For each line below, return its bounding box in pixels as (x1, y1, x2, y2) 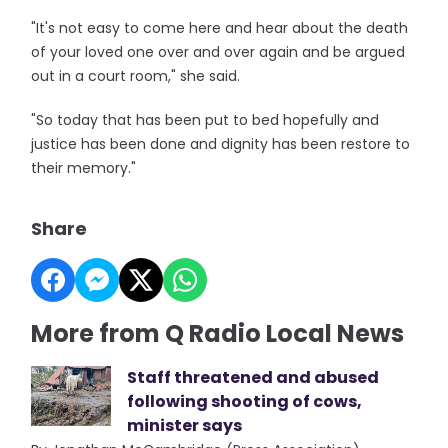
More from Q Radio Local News (31, 317, 405, 350)
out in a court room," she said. (31, 66, 241, 86)
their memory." (31, 158, 137, 178)
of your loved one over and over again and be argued (31, 42, 406, 62)
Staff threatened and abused (127, 366, 380, 389)
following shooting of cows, (127, 390, 363, 413)
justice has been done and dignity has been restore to (31, 134, 411, 154)
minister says (127, 414, 243, 437)
